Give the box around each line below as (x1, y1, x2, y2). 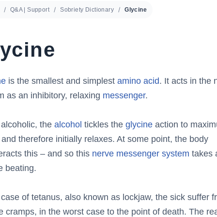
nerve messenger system (92, 149, 189, 158)
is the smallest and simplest (5, 76, 117, 86)
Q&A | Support (10, 6, 50, 13)
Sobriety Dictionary (60, 6, 114, 13)
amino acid (117, 76, 159, 86)
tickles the (81, 120, 125, 129)
